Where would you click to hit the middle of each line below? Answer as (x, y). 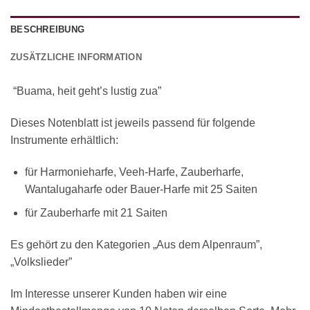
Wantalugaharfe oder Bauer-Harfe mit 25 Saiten (141, 189)
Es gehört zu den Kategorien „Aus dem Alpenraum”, (136, 245)
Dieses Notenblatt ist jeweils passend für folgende (133, 123)
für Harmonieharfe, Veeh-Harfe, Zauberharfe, (134, 172)
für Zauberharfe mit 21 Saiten (96, 213)
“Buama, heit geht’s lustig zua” (90, 91)
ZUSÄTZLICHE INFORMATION (76, 57)
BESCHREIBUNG (48, 30)
